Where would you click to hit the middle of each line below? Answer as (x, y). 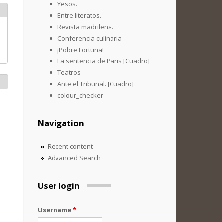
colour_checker (80, 95)
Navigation (61, 123)
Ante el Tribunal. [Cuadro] (96, 84)
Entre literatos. (79, 15)
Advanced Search (74, 158)
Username (55, 210)
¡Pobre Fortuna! (81, 50)
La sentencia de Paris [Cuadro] (104, 61)
